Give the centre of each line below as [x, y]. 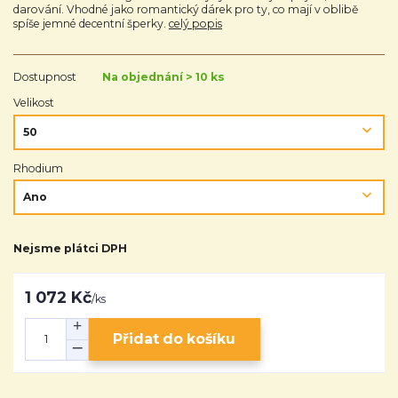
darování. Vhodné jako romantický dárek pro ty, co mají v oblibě [186, 9]
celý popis [195, 23]
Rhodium [38, 168]
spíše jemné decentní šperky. [91, 23]
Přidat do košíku [175, 339]
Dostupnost [45, 77]
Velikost [34, 103]
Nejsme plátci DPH [70, 248]
